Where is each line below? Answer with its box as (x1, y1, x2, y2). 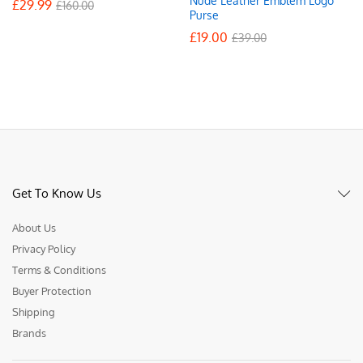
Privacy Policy (12, 241, 75, 255)
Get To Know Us (12, 185, 101, 201)
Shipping (12, 305, 55, 318)
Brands (12, 326, 46, 340)
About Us (12, 220, 56, 234)
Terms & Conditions (12, 263, 106, 276)
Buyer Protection (12, 284, 92, 297)
